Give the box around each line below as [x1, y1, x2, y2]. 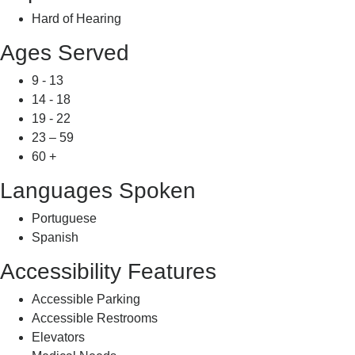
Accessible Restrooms [32, 311, 158, 325]
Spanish [32, 231, 78, 244]
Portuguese [32, 212, 97, 225]
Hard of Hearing [32, 12, 121, 25]
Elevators [32, 330, 85, 344]
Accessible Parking [32, 292, 140, 306]
